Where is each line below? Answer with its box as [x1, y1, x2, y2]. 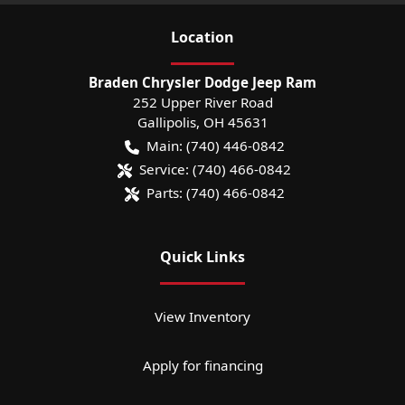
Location [171, 26, 234, 47]
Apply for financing [142, 355, 263, 374]
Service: [139, 159, 189, 178]
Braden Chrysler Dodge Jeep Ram [89, 72, 316, 91]
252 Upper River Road [132, 92, 273, 111]
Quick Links [160, 246, 245, 267]
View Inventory [155, 306, 250, 325]
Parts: [146, 183, 183, 202]
